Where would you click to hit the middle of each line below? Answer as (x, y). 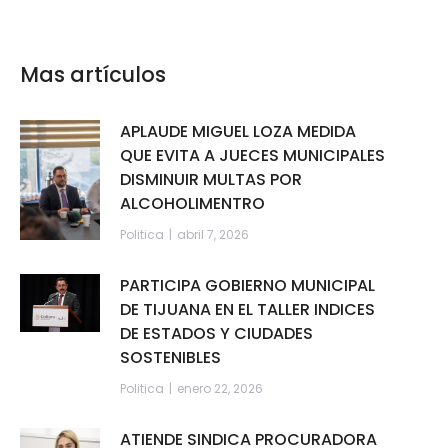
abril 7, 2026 (212, 235)
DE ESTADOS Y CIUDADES (216, 334)
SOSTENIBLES (170, 358)
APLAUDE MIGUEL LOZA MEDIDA (237, 132)
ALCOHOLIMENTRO (192, 204)
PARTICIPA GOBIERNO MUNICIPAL (247, 286)
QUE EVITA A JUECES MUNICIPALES (252, 156)
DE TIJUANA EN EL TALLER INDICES (247, 310)
